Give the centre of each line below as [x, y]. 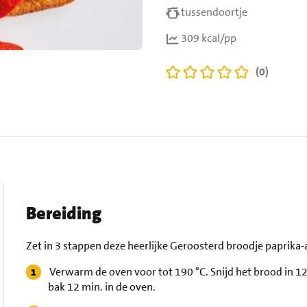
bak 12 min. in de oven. [102, 287]
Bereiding [64, 213]
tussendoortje [214, 12]
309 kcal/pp [209, 38]
